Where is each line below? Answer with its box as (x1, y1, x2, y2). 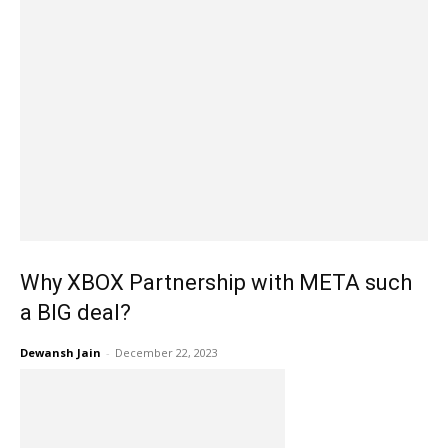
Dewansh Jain (20, 344, 101, 360)
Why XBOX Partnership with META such (20, 269, 412, 295)
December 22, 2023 (115, 344, 218, 360)
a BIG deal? (20, 299, 131, 325)
